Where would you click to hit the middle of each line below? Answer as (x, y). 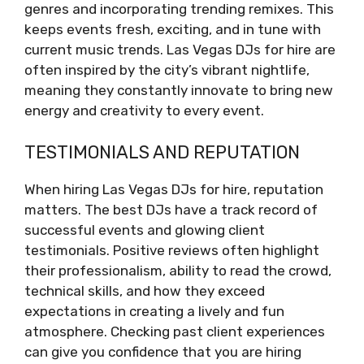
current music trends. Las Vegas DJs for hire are (180, 50)
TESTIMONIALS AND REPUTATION (162, 152)
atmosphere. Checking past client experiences (175, 331)
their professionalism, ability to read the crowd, (178, 270)
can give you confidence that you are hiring (163, 351)
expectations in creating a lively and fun (154, 311)
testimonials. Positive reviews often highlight (172, 250)
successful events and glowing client (145, 230)
